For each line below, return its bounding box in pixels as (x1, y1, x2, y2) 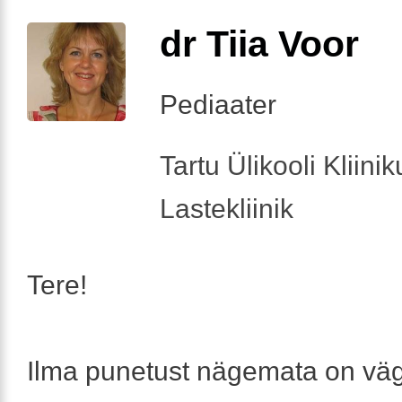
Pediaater (160, 89, 276, 119)
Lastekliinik (160, 193, 293, 223)
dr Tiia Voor (160, 22, 359, 65)
